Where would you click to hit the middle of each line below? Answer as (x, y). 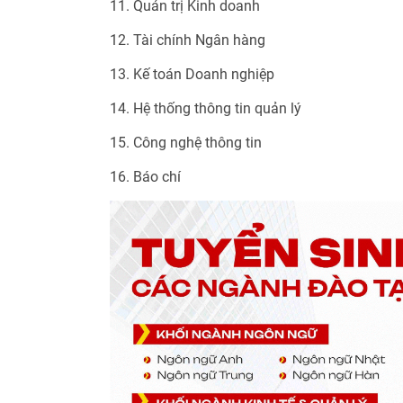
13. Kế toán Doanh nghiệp (192, 74)
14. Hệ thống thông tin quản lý (206, 108)
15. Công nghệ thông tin (186, 142)
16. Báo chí (145, 176)
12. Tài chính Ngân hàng (188, 40)
